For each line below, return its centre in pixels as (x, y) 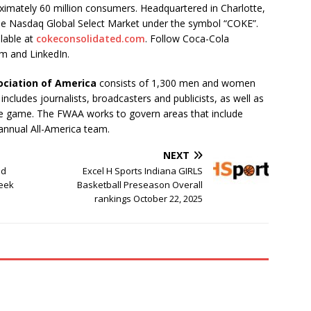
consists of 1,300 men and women (176, 83)
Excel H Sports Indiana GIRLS (143, 171)
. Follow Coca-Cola (187, 39)
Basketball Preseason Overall (140, 185)
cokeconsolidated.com (91, 39)
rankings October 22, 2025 (149, 199)
